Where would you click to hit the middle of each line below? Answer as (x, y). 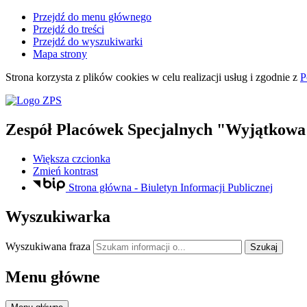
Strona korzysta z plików (61, 77)
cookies (132, 77)
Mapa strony (60, 54)
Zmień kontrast (65, 171)
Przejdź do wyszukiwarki (88, 41)
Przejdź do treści (69, 29)
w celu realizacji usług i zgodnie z (224, 77)
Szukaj (264, 247)
